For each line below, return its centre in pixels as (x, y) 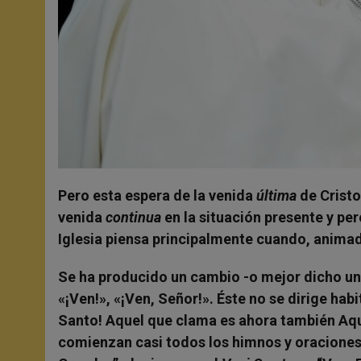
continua (133, 217)
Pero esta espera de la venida (157, 195)
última (276, 195)
